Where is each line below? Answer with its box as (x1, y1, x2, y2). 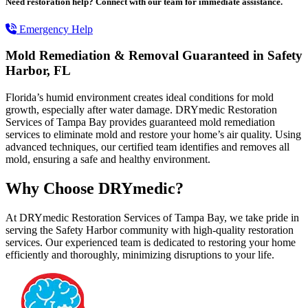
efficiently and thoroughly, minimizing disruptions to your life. (5, 248, 274, 261)
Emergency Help (16, 23, 93, 35)
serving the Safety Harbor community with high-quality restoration (5, 223, 294, 236)
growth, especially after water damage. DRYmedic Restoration (5, 104, 277, 116)
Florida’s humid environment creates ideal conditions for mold (5, 91, 274, 104)
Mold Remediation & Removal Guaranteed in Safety (5, 48, 302, 63)
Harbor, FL (5, 63, 71, 78)
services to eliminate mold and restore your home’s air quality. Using (5, 129, 301, 141)
